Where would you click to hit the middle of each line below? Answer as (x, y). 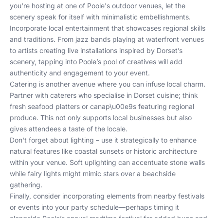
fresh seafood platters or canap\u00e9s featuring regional (102, 106)
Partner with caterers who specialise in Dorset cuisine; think (104, 95)
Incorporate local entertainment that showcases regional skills (108, 28)
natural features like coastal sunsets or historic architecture (103, 151)
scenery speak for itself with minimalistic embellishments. (100, 17)
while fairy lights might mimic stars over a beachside (93, 173)
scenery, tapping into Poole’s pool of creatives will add (96, 62)
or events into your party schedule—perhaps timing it (94, 207)
